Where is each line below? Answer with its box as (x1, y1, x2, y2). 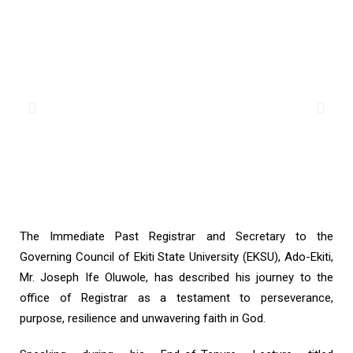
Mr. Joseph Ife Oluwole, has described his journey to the (20, 270, 333, 284)
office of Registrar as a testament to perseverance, (20, 291, 333, 305)
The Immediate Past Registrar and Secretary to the (20, 229, 333, 243)
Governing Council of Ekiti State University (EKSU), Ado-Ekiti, (20, 250, 333, 264)
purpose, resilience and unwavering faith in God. (20, 311, 266, 325)
